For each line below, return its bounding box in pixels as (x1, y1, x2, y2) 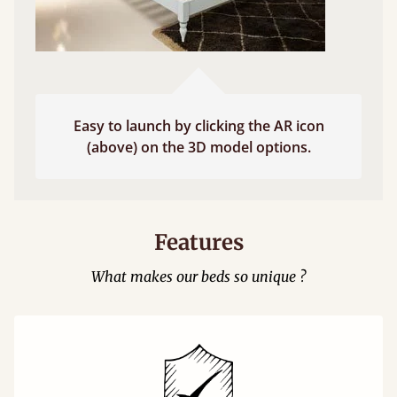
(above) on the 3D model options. (86, 137, 311, 157)
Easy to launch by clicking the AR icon (73, 116, 324, 136)
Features (153, 229, 244, 256)
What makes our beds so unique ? (91, 268, 306, 285)
